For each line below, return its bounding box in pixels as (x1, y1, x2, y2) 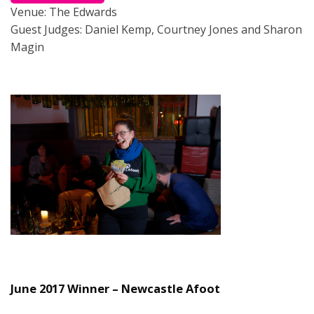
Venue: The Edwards (11, 4, 117, 20)
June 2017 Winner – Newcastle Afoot (11, 280, 220, 296)
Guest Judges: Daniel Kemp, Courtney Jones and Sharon (11, 21, 302, 37)
